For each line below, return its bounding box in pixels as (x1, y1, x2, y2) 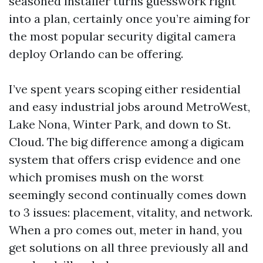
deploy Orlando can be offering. (9, 46, 183, 61)
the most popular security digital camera (9, 29, 236, 43)
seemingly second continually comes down (9, 187, 247, 202)
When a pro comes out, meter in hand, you (9, 222, 242, 237)
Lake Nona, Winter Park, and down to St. (9, 117, 231, 131)
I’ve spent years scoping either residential (9, 82, 241, 96)
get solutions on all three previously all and (9, 240, 248, 255)
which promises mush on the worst (9, 170, 204, 184)
